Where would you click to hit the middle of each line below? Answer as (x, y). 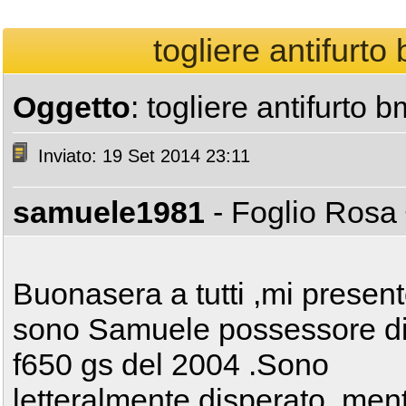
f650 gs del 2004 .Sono (171, 364)
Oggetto (72, 107)
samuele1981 (109, 212)
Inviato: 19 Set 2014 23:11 (141, 156)
